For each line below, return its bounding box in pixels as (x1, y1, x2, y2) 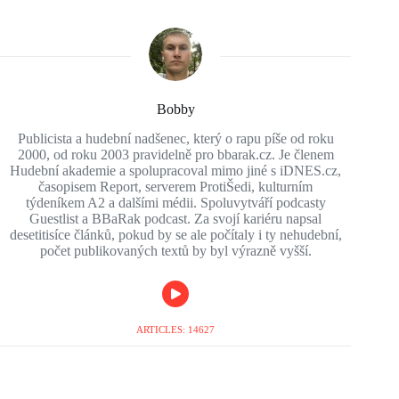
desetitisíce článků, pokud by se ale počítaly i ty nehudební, (9, 226, 342, 242)
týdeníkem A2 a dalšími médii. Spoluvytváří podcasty (25, 194, 326, 210)
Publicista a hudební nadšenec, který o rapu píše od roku (17, 130, 334, 146)
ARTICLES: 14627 (136, 323, 216, 335)
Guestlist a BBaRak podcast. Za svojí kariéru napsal (29, 210, 322, 226)
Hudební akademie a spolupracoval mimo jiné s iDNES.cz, (10, 162, 342, 178)
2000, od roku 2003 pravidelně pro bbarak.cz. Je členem (17, 146, 334, 162)
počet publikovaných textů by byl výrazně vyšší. (39, 242, 312, 258)
